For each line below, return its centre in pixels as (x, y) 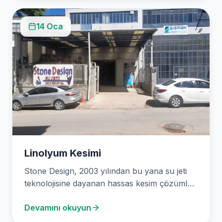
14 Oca (50, 26)
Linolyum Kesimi (63, 153)
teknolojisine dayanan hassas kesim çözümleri (111, 183)
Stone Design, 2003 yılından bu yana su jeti (106, 171)
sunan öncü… (50, 195)
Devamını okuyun (58, 207)
